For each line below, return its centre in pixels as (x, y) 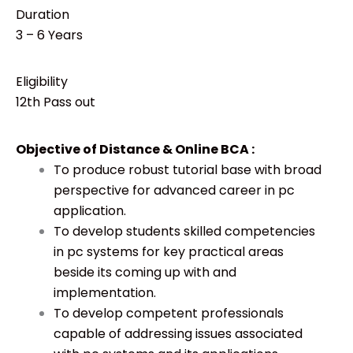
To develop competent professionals (169, 313)
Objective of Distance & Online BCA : (135, 149)
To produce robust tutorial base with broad (188, 169)
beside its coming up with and (145, 272)
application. (90, 210)
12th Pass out (56, 102)
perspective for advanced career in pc (174, 190)
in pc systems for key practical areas (169, 251)
